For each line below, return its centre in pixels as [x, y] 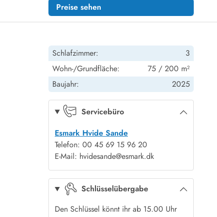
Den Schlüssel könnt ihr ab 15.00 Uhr [116, 209]
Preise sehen [79, 7]
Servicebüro [102, 112]
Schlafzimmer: [75, 53]
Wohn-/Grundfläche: [86, 69]
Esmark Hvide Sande [91, 133]
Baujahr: [66, 84]
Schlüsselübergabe [115, 189]
